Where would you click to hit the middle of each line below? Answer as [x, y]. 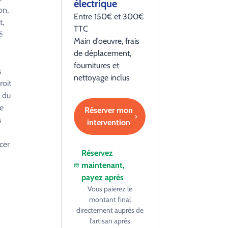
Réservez [97, 153]
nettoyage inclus [102, 78]
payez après [102, 177]
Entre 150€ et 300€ [109, 17]
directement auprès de [110, 210]
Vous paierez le [110, 189]
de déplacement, [103, 53]
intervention [108, 122]
